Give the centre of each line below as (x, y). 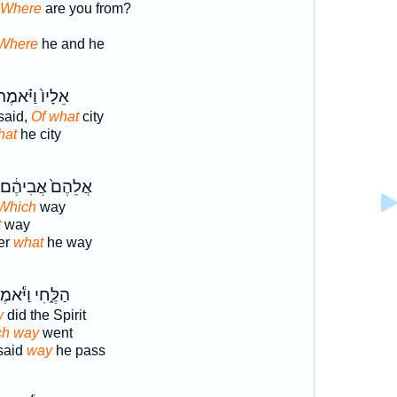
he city (39, 134)
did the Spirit (44, 315)
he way (67, 242)
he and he (71, 44)
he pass (78, 350)
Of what (54, 117)
